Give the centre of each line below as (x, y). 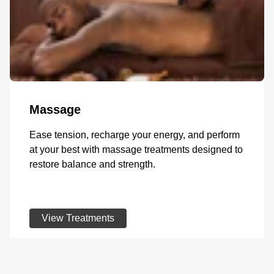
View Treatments (78, 218)
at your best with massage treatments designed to (136, 150)
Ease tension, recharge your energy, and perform (135, 135)
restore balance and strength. (92, 165)
